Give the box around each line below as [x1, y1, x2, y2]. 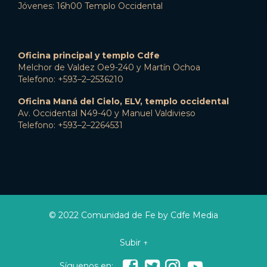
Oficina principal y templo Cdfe [18, 50, 160, 61]
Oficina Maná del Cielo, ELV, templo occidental [18, 96, 229, 107]
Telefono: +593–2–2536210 [18, 74, 123, 85]
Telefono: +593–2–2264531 [18, 120, 123, 131]
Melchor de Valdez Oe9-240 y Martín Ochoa [18, 62, 200, 73]
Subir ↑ [119, 237, 148, 249]
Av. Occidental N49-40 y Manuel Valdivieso [18, 108, 195, 119]
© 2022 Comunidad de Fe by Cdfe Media [49, 209, 218, 221]
